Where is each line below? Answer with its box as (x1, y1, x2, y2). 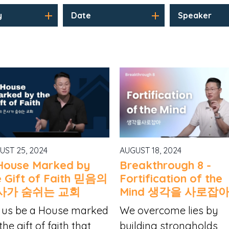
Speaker (178, 10, 212, 20)
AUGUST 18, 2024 (120, 145, 182, 156)
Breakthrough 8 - (120, 158, 212, 173)
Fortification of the (120, 171, 223, 186)
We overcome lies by (120, 204, 219, 217)
